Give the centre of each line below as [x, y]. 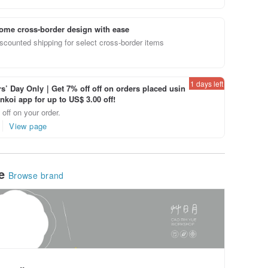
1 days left [207, 83]
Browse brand [36, 175]
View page [28, 126]
